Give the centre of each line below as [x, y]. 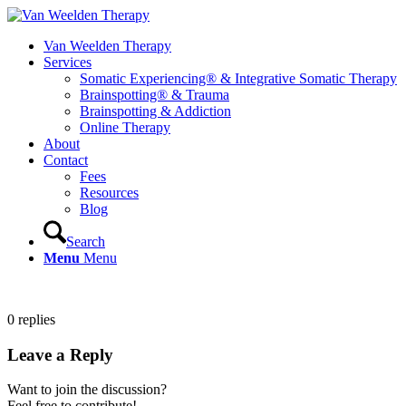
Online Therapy [125, 127]
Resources [109, 193]
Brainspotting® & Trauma [155, 95]
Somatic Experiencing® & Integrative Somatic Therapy [238, 78]
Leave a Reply [60, 354]
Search [86, 242]
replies [37, 319]
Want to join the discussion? [87, 390]
